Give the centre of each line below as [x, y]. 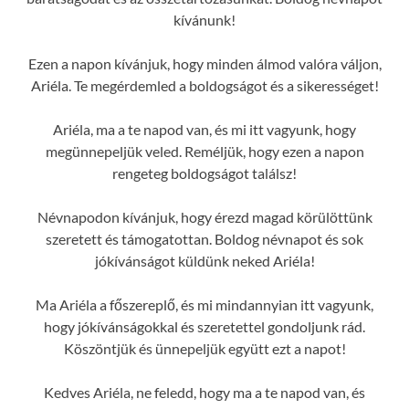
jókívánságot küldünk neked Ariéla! [204, 260]
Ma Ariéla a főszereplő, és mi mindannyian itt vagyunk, [204, 304]
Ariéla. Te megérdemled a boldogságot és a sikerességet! [204, 85]
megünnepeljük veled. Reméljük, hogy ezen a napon [204, 151]
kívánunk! [204, 19]
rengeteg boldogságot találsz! [204, 173]
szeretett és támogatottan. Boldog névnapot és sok [204, 238]
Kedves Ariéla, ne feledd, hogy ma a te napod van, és [204, 392]
